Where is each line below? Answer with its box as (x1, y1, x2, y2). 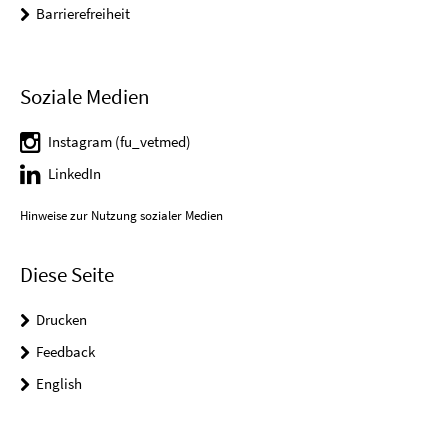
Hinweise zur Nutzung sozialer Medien (20, 206, 223, 224)
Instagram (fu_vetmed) (48, 131, 191, 151)
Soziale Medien (20, 82, 149, 110)
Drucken (36, 309, 87, 329)
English (36, 373, 82, 393)
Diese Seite (20, 260, 114, 288)
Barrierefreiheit (36, 4, 130, 24)
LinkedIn (48, 163, 101, 183)
